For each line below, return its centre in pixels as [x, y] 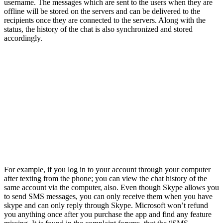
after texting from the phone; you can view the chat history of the [106, 179]
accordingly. [23, 38]
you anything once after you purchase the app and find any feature [108, 215]
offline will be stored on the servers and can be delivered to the [102, 11]
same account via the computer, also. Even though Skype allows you [111, 188]
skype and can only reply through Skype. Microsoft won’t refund [106, 206]
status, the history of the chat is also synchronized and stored [98, 29]
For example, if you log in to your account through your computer [107, 170]
